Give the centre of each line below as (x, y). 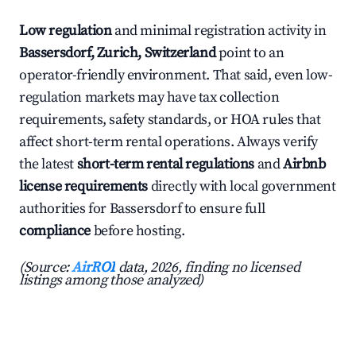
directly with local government (242, 187)
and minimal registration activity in (219, 31)
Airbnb (304, 164)
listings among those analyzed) (112, 281)
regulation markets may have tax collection (149, 98)
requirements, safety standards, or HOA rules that (170, 120)
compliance (55, 231)
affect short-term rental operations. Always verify (169, 142)
